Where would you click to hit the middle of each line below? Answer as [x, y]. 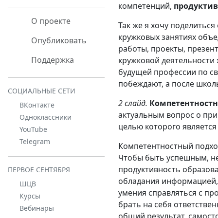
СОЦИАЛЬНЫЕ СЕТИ [42, 91]
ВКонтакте [37, 105]
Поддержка [52, 60]
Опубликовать [58, 40]
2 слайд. [133, 103]
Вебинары [37, 208]
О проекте [50, 21]
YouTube [33, 129]
